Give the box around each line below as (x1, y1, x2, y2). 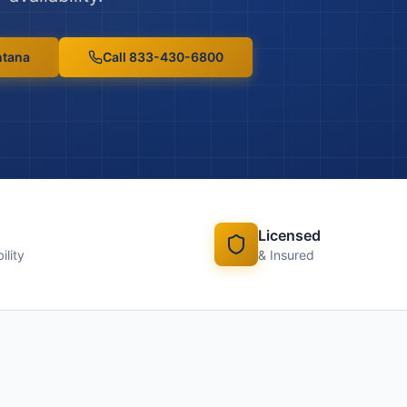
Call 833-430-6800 (103, 49, 223, 65)
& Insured (258, 247, 314, 263)
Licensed (258, 226, 321, 244)
